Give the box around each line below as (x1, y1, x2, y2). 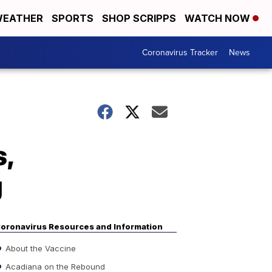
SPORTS (52, 12, 93, 24)
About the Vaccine (3, 243, 76, 253)
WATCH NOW (185, 12, 253, 24)
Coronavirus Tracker (142, 46, 218, 59)
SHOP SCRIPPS (102, 12, 176, 24)
